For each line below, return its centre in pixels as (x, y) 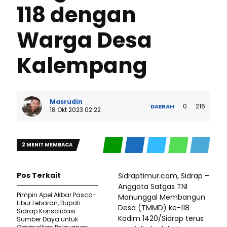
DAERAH (162, 106)
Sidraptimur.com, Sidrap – (164, 176)
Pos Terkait (39, 175)
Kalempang (82, 66)
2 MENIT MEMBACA (47, 145)
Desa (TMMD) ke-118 (154, 208)
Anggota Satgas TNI (153, 186)
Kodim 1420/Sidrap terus (161, 218)
